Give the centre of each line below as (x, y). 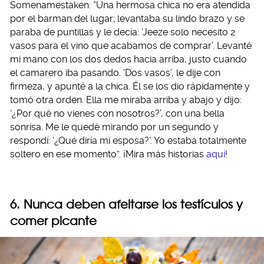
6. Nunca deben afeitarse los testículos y (126, 204)
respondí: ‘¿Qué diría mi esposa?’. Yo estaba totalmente (128, 141)
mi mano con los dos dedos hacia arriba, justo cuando (128, 60)
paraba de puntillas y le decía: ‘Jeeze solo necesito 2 (123, 32)
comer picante (53, 221)
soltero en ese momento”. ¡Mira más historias (108, 154)
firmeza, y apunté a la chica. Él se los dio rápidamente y (130, 87)
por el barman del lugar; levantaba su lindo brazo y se (127, 19)
